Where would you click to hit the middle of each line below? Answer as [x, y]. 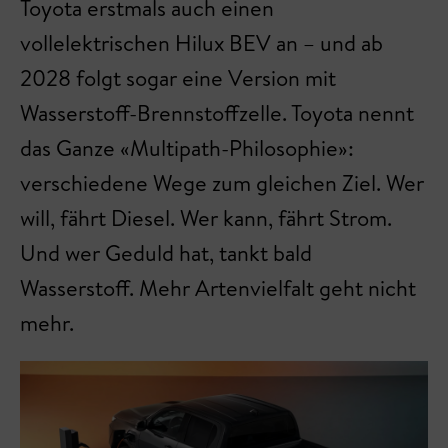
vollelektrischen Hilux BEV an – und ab [201, 42]
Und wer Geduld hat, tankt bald [166, 252]
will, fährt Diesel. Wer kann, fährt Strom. [206, 217]
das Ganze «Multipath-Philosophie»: [187, 147]
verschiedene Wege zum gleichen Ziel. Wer [222, 182]
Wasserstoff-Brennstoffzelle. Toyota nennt [217, 112]
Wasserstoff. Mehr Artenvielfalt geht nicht [218, 287]
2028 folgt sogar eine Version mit [178, 77]
